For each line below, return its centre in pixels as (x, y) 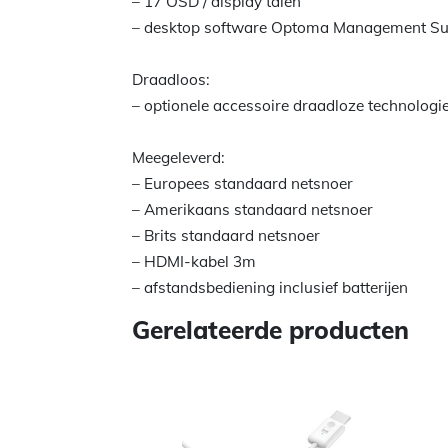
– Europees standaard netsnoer (242, 183)
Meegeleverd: (178, 157)
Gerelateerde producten (270, 329)
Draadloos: (171, 79)
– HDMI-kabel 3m (194, 261)
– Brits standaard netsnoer (226, 235)
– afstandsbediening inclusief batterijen (270, 287)
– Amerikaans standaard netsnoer (252, 209)
